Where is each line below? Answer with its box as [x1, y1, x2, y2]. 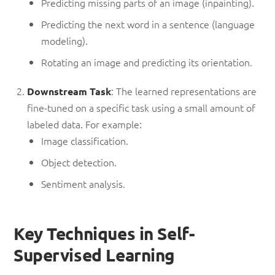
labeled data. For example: [27, 117, 142, 131]
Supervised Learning [14, 243, 176, 265]
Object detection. [41, 155, 117, 169]
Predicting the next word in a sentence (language [41, 17, 255, 31]
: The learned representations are [111, 83, 257, 98]
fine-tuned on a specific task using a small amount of [27, 100, 256, 114]
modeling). [41, 33, 88, 47]
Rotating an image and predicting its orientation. [41, 55, 252, 69]
